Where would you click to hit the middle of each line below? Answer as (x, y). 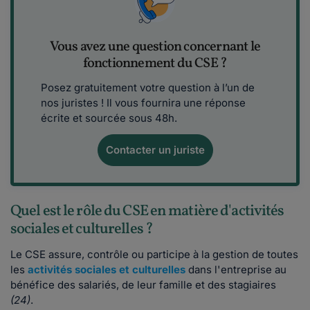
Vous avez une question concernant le (155, 47)
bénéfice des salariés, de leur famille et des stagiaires (143, 285)
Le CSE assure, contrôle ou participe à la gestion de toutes (154, 255)
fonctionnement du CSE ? (155, 64)
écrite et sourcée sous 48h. (109, 118)
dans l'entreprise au (236, 270)
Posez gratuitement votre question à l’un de (148, 88)
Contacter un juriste (155, 150)
